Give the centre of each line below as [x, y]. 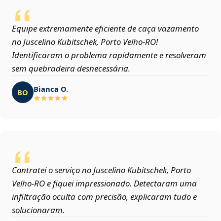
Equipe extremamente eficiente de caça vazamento [105, 29]
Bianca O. [51, 89]
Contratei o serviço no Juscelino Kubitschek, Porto [101, 170]
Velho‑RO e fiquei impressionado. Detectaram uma [104, 184]
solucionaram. [38, 210]
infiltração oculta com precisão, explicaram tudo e [104, 197]
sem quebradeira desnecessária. [71, 69]
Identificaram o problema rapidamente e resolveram [109, 55]
